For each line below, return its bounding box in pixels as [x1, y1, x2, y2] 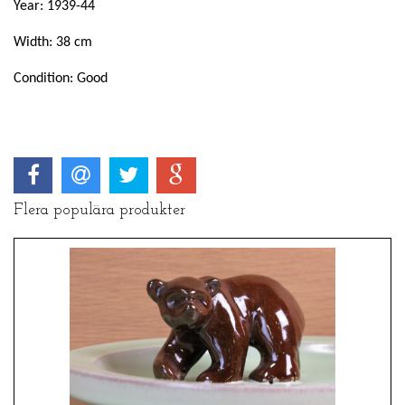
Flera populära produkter [14, 202, 185, 220]
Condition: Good [14, 71, 111, 87]
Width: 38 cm [14, 35, 92, 51]
